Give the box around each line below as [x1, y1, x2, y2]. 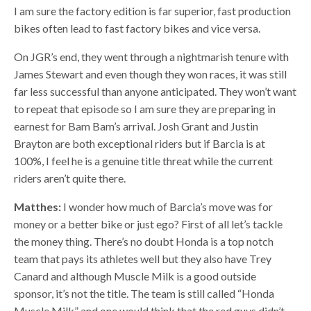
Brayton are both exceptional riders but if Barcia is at [14, 137, 266, 150]
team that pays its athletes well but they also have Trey [14, 252, 272, 265]
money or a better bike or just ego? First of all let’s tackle [14, 217, 283, 230]
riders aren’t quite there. [14, 171, 126, 185]
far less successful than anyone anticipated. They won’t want [14, 85, 297, 98]
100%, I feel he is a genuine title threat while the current [14, 154, 274, 167]
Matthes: [14, 200, 61, 213]
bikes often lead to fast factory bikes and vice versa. [14, 22, 261, 35]
